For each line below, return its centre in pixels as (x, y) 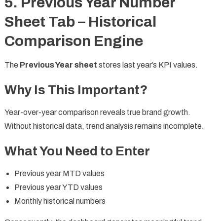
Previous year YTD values (58, 187)
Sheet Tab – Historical (80, 21)
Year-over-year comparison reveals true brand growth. (97, 112)
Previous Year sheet (58, 65)
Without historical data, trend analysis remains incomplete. (104, 126)
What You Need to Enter (77, 151)
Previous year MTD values (59, 173)
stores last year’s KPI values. (147, 65)
